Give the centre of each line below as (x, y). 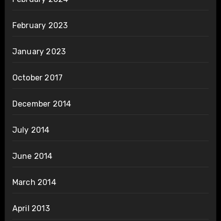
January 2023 (39, 52)
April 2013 (31, 209)
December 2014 (42, 104)
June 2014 (32, 156)
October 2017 (37, 78)
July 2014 (31, 130)
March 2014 (34, 183)
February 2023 (40, 26)
